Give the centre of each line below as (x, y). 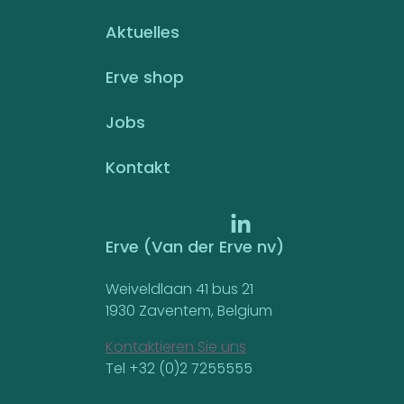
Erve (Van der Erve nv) (195, 247)
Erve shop (145, 77)
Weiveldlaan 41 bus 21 (179, 289)
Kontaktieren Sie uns (176, 347)
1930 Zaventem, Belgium (189, 311)
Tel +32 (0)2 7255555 (179, 368)
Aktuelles (142, 32)
